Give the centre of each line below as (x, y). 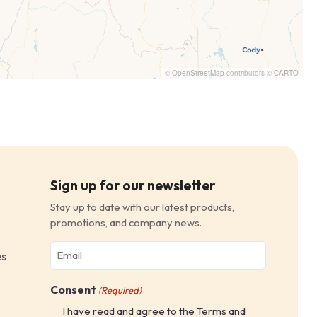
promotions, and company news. (126, 222)
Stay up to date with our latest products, (143, 207)
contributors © (249, 73)
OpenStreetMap (198, 73)
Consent (74, 289)
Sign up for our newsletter (133, 185)
